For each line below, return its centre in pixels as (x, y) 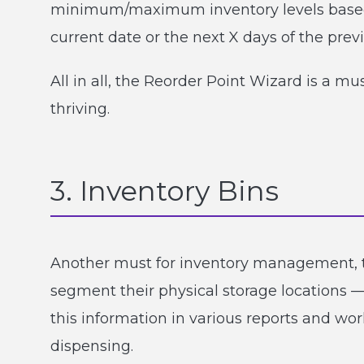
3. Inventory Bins (165, 191)
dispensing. (92, 346)
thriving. (80, 108)
